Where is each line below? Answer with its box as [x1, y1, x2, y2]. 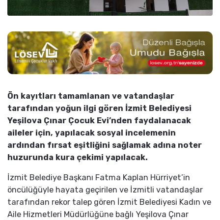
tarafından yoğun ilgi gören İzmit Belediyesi [7, 104, 192, 113]
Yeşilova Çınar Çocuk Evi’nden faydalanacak [7, 116, 191, 126]
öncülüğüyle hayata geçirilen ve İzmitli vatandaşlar [7, 185, 203, 195]
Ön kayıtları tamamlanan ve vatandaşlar [7, 91, 174, 101]
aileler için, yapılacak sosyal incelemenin [7, 128, 176, 138]
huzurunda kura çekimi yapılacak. [7, 153, 148, 163]
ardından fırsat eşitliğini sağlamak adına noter [7, 140, 202, 150]
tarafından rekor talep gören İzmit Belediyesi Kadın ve [7, 197, 211, 207]
